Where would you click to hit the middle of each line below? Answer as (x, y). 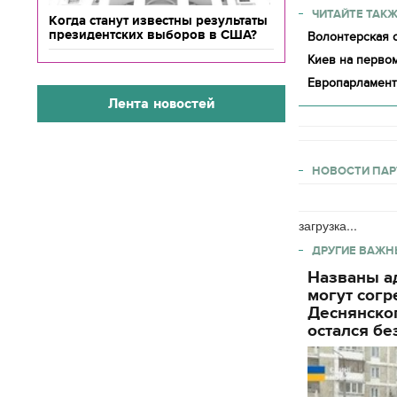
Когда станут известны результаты (158, 20)
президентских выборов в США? (153, 35)
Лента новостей (161, 103)
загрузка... (328, 225)
